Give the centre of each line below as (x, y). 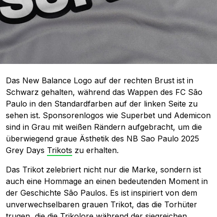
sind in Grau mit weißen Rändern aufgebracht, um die (104, 127)
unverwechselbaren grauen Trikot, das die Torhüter (101, 205)
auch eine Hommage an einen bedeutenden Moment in (107, 181)
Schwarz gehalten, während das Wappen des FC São (104, 92)
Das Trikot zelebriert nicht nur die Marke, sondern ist (103, 170)
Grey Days (26, 150)
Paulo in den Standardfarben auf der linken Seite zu (102, 104)
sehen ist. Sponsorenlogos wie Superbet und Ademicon (108, 116)
